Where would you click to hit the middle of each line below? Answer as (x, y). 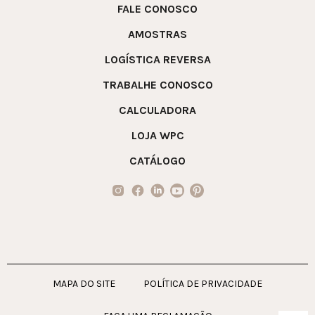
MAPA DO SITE (84, 284)
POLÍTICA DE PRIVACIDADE (203, 284)
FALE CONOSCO (157, 9)
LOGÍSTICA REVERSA (157, 60)
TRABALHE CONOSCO (157, 85)
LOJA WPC (157, 136)
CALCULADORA (157, 110)
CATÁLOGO (157, 161)
